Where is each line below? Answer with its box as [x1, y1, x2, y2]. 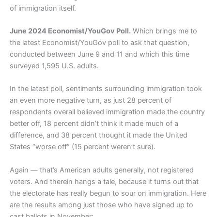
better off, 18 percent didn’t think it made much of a [10, 119, 178, 128]
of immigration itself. [10, 3, 76, 13]
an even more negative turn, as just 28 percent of [10, 96, 171, 105]
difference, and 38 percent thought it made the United [10, 131, 187, 140]
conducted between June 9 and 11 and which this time [10, 50, 189, 59]
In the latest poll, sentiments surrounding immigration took [10, 84, 202, 93]
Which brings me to [131, 27, 197, 36]
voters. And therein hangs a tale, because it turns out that [10, 177, 199, 186]
